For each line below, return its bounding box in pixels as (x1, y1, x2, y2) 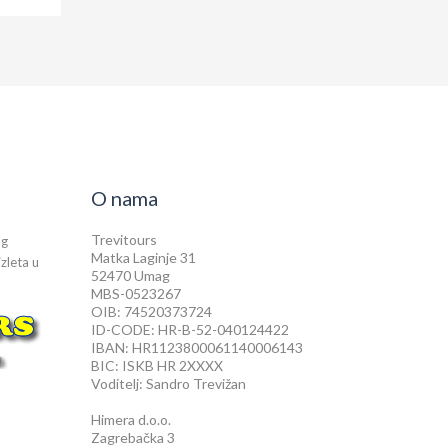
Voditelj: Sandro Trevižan (91, 375, 246, 392)
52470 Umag (91, 267, 170, 284)
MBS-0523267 (91, 285, 181, 302)
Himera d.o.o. (91, 411, 171, 428)
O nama (91, 186, 158, 210)
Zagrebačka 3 (91, 429, 175, 446)
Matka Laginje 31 (91, 249, 196, 266)
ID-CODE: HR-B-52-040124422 (91, 321, 289, 338)
